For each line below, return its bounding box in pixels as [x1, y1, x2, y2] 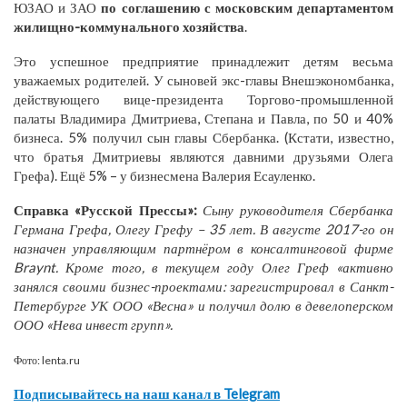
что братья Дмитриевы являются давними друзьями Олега [14, 147, 393, 164]
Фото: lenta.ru [14, 352, 80, 367]
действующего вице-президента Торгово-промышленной [14, 90, 393, 107]
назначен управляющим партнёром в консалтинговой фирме [14, 239, 393, 256]
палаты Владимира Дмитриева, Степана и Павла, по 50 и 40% [14, 109, 393, 126]
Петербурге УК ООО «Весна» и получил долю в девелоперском [14, 296, 393, 313]
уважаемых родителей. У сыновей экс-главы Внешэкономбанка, [14, 71, 393, 88]
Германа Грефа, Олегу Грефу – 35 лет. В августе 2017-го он [14, 220, 393, 237]
